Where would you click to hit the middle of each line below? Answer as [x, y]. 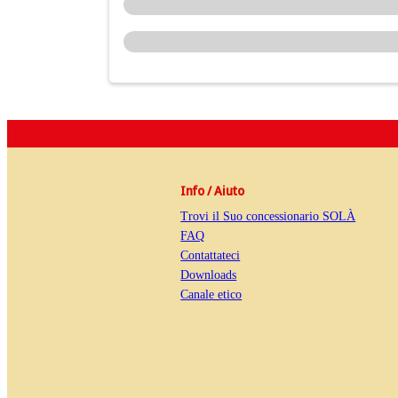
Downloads [209, 275]
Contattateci [211, 256]
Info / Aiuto [213, 191]
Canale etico [211, 295]
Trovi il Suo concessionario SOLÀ [268, 217]
